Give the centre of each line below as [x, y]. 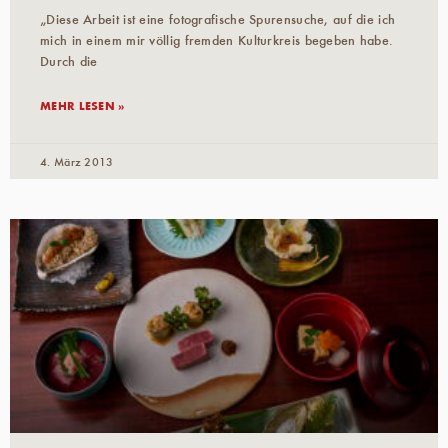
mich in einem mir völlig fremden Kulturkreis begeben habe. [217, 39]
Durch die [69, 60]
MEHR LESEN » [82, 104]
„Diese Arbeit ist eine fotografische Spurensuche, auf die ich [218, 18]
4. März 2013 [77, 160]
